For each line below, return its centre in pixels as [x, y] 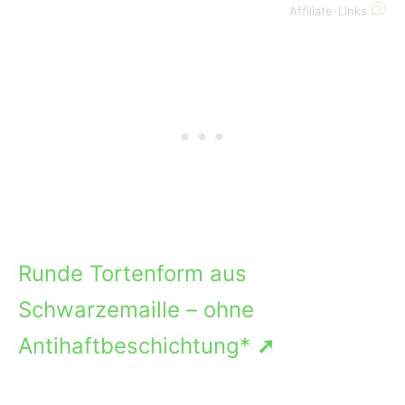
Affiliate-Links [330, 11]
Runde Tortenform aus [132, 273]
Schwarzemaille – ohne [136, 309]
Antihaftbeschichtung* [137, 345]
